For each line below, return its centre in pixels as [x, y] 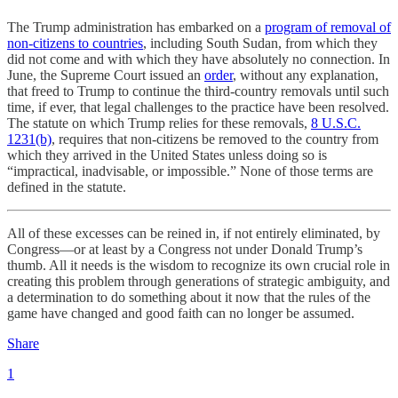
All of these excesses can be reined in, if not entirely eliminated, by [194, 233]
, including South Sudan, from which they [260, 43]
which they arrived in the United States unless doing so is [167, 155]
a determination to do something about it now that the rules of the [189, 297]
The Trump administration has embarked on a [136, 27]
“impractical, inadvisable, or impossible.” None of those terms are [190, 171]
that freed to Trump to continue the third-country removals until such [198, 91]
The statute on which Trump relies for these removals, [159, 123]
